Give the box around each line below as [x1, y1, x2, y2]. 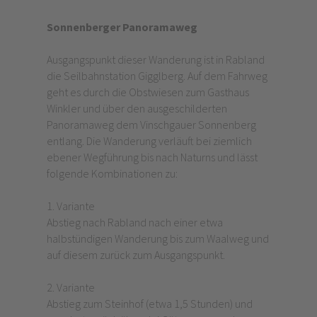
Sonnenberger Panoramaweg [46, 20, 197, 35]
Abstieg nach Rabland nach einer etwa [46, 215, 223, 230]
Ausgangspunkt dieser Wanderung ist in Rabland [46, 52, 265, 67]
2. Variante [46, 280, 97, 295]
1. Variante [46, 199, 97, 214]
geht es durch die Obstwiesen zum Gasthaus [46, 85, 249, 100]
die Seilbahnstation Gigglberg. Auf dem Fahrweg [46, 69, 267, 83]
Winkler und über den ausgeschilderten [46, 101, 227, 116]
